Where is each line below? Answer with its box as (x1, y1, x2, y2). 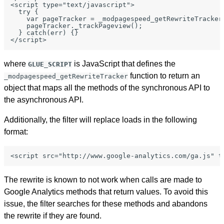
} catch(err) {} (10, 28, 78, 36)
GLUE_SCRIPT (28, 60, 72, 68)
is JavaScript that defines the (72, 59, 175, 68)
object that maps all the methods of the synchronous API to (4, 83, 210, 92)
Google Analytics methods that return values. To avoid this (4, 187, 208, 196)
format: (4, 127, 28, 136)
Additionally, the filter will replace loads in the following (4, 115, 197, 124)
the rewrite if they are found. (4, 211, 101, 220)
